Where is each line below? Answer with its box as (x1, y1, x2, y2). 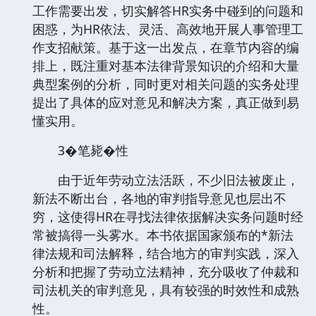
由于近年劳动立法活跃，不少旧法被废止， (32, 171, 299, 188)
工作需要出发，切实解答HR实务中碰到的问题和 (32, 1, 303, 19)
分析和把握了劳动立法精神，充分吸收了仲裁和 (32, 262, 299, 280)
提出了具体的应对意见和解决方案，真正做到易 (32, 93, 299, 111)
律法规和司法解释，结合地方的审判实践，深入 (32, 244, 299, 262)
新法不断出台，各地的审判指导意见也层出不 (32, 189, 286, 207)
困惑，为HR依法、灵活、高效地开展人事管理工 (32, 20, 303, 37)
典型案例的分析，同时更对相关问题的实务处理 (32, 75, 299, 92)
